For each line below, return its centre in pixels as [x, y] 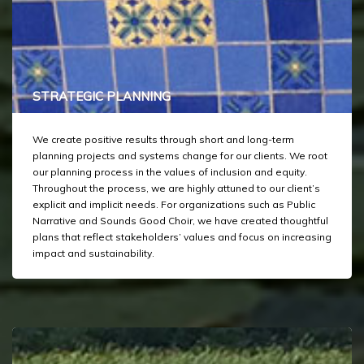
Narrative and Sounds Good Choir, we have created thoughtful [180, 221]
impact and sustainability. [93, 253]
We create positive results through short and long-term [163, 140]
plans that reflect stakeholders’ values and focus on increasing [182, 237]
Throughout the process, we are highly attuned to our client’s [176, 188]
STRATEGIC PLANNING [102, 97]
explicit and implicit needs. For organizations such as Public [174, 205]
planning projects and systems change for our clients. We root [180, 156]
